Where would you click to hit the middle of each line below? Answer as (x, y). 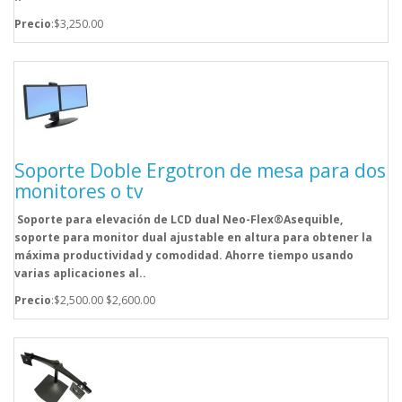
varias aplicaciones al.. (80, 274)
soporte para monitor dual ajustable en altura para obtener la (193, 238)
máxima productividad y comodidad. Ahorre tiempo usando (184, 256)
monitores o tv (79, 192)
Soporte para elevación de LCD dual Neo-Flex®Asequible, (179, 220)
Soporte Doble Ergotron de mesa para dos (200, 171)
